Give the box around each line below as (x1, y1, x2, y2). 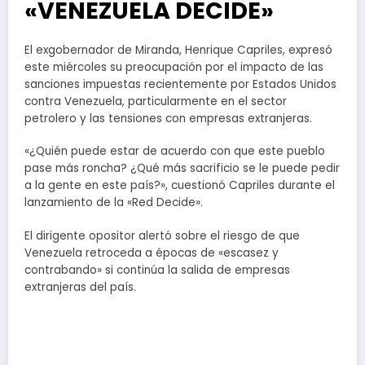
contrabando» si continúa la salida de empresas (24, 262, 290, 278)
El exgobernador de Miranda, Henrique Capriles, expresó (24, 42, 332, 59)
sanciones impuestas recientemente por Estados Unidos (24, 77, 336, 93)
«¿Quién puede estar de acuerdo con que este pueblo (24, 143, 325, 160)
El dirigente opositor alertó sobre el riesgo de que (24, 227, 300, 244)
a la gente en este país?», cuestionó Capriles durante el (24, 178, 335, 194)
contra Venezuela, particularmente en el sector (24, 94, 287, 110)
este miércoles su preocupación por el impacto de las (24, 59, 323, 76)
